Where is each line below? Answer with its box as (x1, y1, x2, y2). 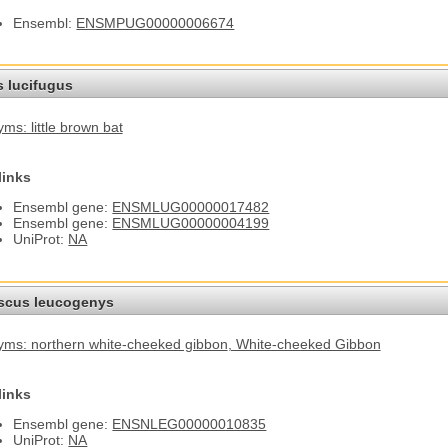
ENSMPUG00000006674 (76, 14, 235, 31)
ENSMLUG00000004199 (112, 215, 270, 232)
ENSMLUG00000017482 (112, 199, 270, 216)
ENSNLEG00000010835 (112, 415, 267, 432)
